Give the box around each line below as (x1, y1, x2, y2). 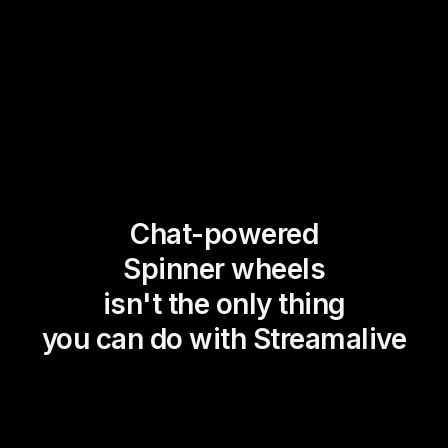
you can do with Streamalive (41, 321, 407, 356)
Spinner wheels (123, 251, 325, 286)
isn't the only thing (102, 286, 346, 321)
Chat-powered (130, 216, 318, 251)
